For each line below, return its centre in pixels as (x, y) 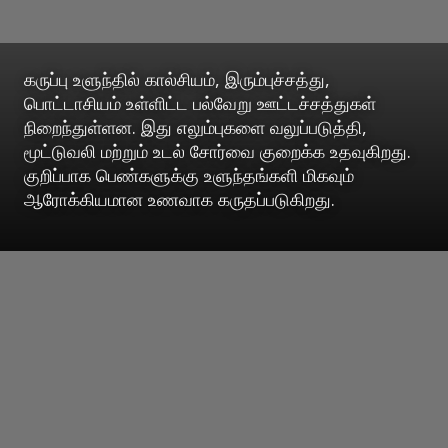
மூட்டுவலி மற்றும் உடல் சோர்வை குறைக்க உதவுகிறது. (217, 150)
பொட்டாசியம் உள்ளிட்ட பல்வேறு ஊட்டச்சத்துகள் (200, 102)
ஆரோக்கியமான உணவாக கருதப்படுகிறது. (179, 198)
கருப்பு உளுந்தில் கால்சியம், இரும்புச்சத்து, (177, 78)
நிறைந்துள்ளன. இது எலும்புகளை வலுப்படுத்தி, (195, 126)
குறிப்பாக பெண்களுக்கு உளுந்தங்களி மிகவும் (189, 174)
